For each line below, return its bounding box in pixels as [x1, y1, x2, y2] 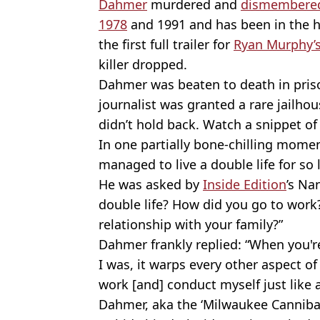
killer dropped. [99, 56, 187, 74]
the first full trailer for [99, 36, 234, 54]
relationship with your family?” [99, 216, 283, 234]
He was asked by [99, 176, 203, 194]
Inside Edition [203, 176, 286, 194]
